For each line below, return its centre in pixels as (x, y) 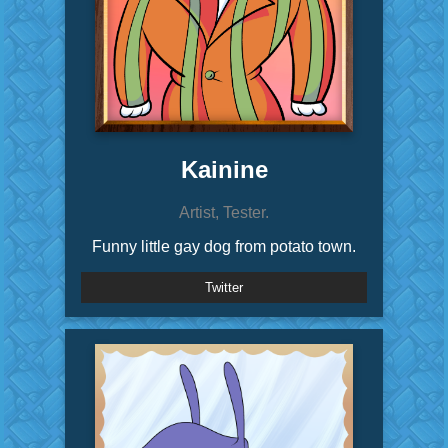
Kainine (224, 170)
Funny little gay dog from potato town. (224, 247)
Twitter (224, 288)
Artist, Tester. (224, 213)
